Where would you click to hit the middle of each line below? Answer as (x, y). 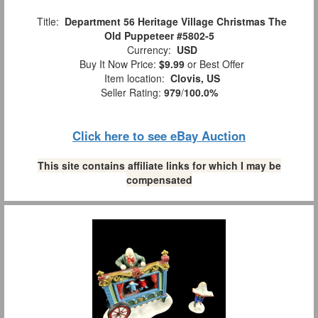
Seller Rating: (132, 93)
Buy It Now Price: (116, 64)
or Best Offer (214, 64)
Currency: (149, 50)
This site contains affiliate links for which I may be (159, 166)
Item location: (134, 78)
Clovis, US (195, 78)
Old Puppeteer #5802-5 (159, 36)
